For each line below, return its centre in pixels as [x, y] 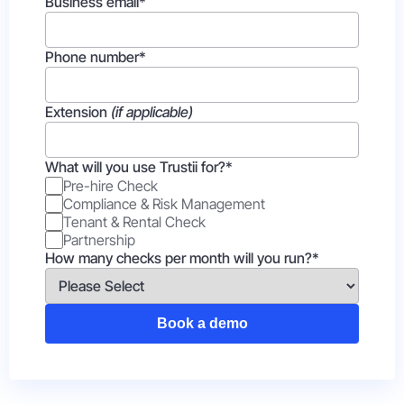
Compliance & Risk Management [164, 203]
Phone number [92, 57]
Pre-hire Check [110, 185]
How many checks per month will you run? [179, 258]
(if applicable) [152, 112]
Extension [78, 112]
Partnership [99, 239]
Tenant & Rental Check [134, 221]
